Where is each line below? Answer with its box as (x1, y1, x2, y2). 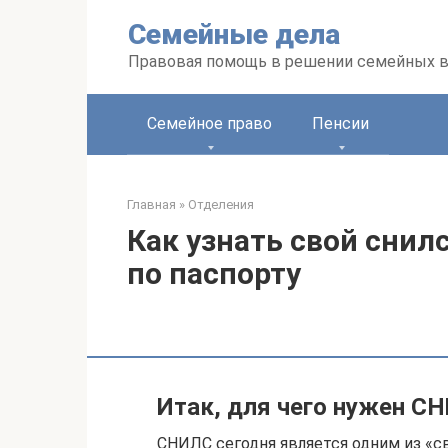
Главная (127, 197, 176, 212)
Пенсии (312, 114, 369, 133)
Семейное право (147, 114, 272, 133)
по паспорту (127, 256, 301, 291)
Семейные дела (128, 18, 340, 51)
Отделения (188, 197, 254, 212)
